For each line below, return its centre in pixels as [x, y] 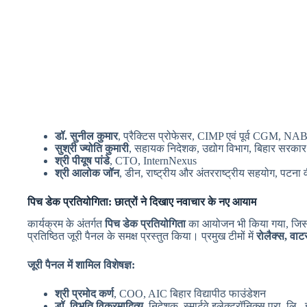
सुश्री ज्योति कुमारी [92, 148]
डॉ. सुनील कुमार [86, 136]
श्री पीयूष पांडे [82, 160]
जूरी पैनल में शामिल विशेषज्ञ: [81, 265]
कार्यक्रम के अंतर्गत [66, 224]
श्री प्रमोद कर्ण [84, 294]
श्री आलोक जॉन [87, 173]
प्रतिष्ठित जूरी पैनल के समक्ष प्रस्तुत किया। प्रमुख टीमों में [142, 236]
